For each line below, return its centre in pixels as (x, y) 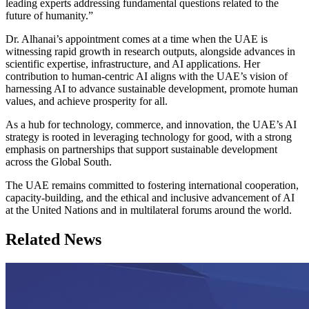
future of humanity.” (49, 16)
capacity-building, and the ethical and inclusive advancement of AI (150, 198)
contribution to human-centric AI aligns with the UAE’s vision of (147, 77)
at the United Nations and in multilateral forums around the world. (149, 210)
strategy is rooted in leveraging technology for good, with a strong (149, 137)
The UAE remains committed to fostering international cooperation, (152, 186)
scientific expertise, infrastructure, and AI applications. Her (133, 64)
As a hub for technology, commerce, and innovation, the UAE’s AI (151, 125)
